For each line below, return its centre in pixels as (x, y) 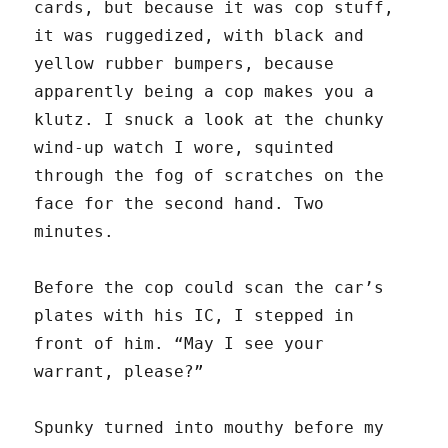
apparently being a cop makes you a (204, 92)
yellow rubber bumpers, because (184, 64)
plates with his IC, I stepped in (194, 316)
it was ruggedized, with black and (199, 36)
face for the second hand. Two (179, 204)
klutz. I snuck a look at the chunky (209, 120)
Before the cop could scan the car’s (209, 288)
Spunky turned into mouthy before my (209, 428)
